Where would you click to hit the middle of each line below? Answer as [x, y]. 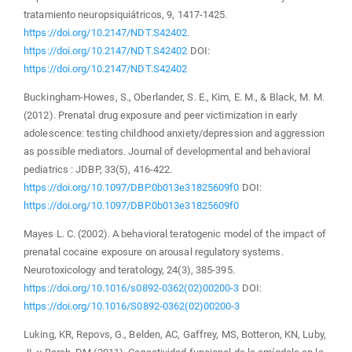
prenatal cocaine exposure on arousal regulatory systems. [154, 251]
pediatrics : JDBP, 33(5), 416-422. [98, 169]
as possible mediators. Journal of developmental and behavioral [167, 151]
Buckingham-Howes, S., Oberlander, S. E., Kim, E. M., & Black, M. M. [174, 97]
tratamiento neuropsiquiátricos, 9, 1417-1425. [126, 14]
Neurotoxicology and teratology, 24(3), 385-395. [129, 269]
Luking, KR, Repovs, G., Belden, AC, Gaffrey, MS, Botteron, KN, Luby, [175, 334]
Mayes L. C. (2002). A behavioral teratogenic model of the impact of [175, 233]
